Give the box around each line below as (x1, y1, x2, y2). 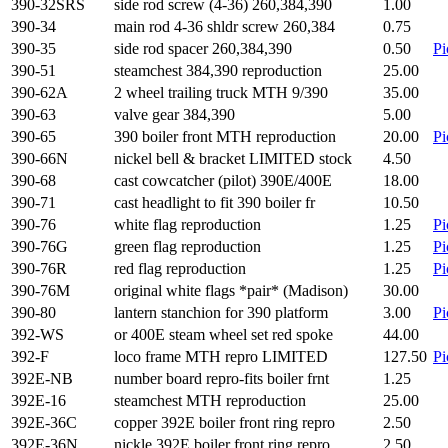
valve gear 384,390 (114, 106, 235, 123)
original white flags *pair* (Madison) (114, 282, 348, 299)
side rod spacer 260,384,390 (114, 40, 292, 57)
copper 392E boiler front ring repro (114, 414, 335, 431)
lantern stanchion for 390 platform (114, 304, 328, 321)
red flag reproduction (114, 260, 246, 277)
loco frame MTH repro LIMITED (114, 348, 328, 365)
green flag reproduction (114, 238, 261, 255)
